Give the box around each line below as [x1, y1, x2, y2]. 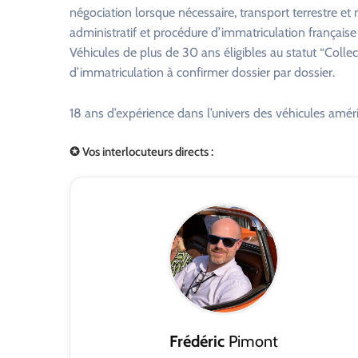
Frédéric [169, 332, 225, 352]
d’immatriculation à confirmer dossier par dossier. [70, 65, 335, 81]
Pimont [224, 332, 278, 352]
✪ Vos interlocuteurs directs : [70, 145, 213, 160]
